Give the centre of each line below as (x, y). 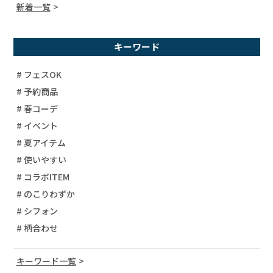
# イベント (37, 125)
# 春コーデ (37, 108)
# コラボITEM (43, 176)
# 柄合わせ (37, 228)
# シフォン (37, 211)
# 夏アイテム (41, 142)
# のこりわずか (45, 193)
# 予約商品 (37, 91)
